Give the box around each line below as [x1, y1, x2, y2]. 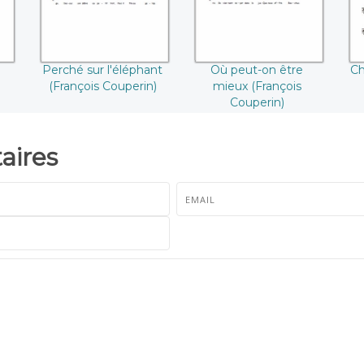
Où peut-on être [210, 63, 303, 78]
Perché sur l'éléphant [42, 63, 162, 78]
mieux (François [212, 79, 301, 94]
